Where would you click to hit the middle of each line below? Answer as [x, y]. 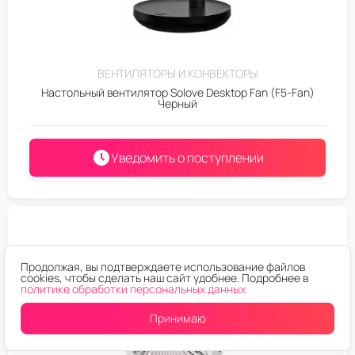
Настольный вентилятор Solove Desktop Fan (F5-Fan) [177, 92]
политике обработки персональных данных [133, 289]
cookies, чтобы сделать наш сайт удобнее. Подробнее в [164, 278]
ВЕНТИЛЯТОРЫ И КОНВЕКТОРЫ [177, 73]
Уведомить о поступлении [187, 157]
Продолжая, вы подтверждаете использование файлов [163, 267]
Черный [177, 103]
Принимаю [177, 318]
